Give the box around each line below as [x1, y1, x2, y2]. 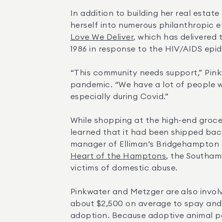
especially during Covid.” [70, 93, 168, 101]
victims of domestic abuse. [70, 164, 178, 172]
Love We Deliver [70, 33, 134, 41]
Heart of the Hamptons [70, 152, 166, 160]
